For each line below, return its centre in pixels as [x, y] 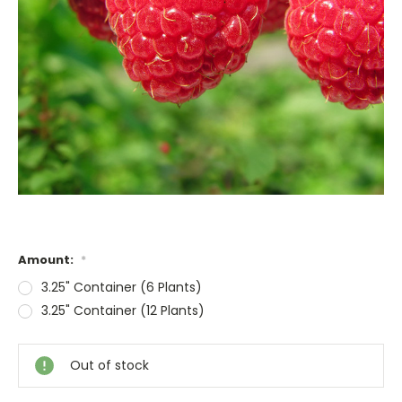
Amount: [47, 259]
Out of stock [109, 365]
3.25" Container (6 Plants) [121, 287]
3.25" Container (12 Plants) [122, 310]
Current [43, 334]
